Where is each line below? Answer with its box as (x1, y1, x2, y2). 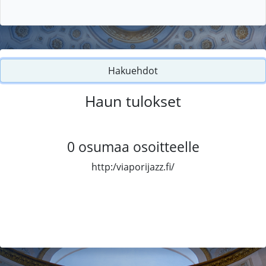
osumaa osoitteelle (78, 137, 199, 156)
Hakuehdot (108, 64, 158, 77)
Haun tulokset (85, 90, 181, 111)
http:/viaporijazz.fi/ (91, 160, 175, 173)
